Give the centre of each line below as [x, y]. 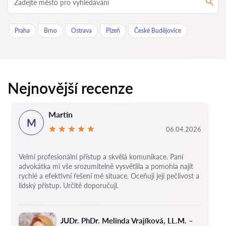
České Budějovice [158, 31]
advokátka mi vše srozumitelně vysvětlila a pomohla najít [106, 166]
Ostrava [81, 31]
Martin [61, 115]
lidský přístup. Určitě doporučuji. [69, 186]
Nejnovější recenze [70, 88]
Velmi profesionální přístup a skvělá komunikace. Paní [101, 157]
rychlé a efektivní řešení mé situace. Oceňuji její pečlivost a [109, 176]
